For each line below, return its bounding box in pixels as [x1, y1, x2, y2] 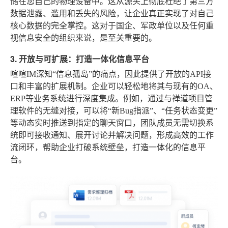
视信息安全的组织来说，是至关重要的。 [10, 33, 157, 42]
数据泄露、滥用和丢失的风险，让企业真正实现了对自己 [10, 9, 214, 18]
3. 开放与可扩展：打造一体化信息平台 [10, 52, 149, 65]
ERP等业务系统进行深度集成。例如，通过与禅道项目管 [10, 94, 213, 103]
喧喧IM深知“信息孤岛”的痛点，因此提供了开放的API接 [10, 69, 211, 78]
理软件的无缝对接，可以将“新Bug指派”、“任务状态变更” [10, 106, 217, 115]
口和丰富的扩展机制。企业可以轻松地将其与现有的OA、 [10, 81, 218, 91]
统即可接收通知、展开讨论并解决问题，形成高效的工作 [10, 130, 214, 139]
